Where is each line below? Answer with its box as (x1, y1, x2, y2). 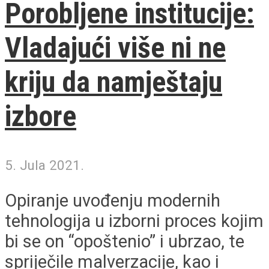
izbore (5, 99, 76, 134)
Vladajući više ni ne (5, 31, 226, 65)
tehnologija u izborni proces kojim (5, 210, 264, 231)
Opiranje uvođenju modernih (5, 190, 220, 211)
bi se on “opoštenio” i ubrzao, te (5, 231, 244, 252)
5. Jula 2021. (5, 157, 84, 173)
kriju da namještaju (5, 65, 222, 100)
